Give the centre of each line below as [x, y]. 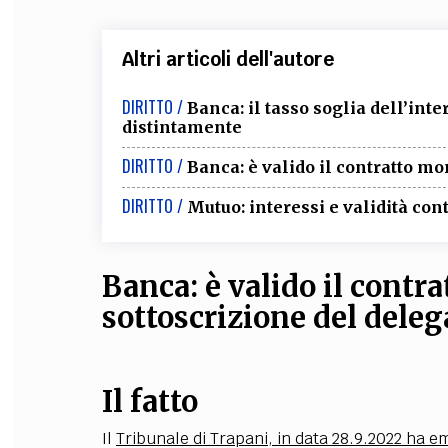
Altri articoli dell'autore [227, 59]
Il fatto [149, 402]
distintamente [181, 127]
